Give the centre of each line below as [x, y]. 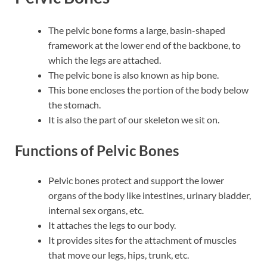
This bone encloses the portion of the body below [148, 89]
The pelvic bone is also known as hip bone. [134, 74]
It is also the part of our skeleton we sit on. [134, 119]
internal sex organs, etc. [96, 210]
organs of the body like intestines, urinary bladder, [150, 195]
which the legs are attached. [105, 60]
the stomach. [75, 104]
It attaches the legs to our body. [112, 225]
